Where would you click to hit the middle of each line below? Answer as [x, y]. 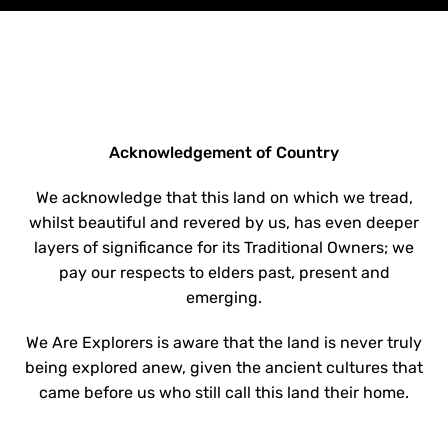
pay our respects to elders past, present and [224, 273]
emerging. [224, 298]
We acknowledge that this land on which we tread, [224, 198]
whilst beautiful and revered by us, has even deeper [224, 223]
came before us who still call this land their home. [224, 393]
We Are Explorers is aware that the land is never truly [224, 343]
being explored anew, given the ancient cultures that [224, 368]
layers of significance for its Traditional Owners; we [224, 248]
